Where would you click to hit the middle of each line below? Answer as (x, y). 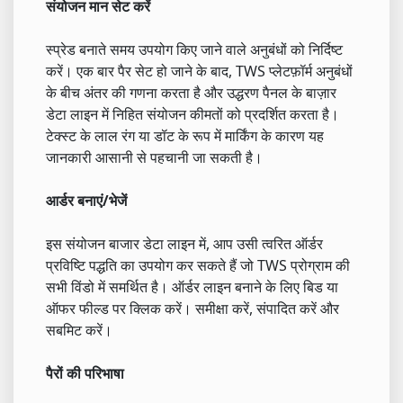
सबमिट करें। (79, 330)
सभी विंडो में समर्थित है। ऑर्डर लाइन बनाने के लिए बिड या (192, 287)
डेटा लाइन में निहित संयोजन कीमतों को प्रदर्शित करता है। (193, 114)
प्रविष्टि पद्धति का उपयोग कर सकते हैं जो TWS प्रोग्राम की (198, 265)
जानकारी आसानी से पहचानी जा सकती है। (154, 157)
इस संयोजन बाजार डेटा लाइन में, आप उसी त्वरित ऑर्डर (184, 244)
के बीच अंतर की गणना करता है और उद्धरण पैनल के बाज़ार (191, 93)
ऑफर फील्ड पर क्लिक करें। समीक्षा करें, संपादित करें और (193, 309)
